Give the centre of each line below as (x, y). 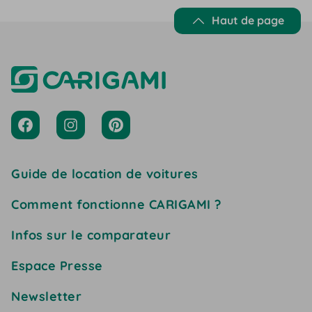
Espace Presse (57, 266)
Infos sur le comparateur (91, 235)
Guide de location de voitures (105, 174)
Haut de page (248, 20)
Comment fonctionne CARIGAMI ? (116, 204)
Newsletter (46, 296)
